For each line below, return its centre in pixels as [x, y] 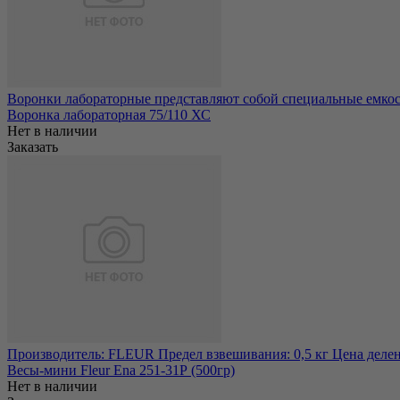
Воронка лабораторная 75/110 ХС [109, 114]
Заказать [33, 146]
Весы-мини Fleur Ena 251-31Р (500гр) [121, 370]
